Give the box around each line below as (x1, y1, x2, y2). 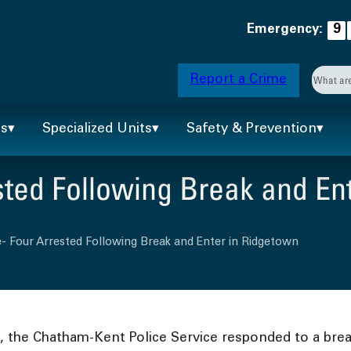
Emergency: (247, 23, 323, 37)
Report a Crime (190, 73, 287, 87)
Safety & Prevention (186, 123, 317, 137)
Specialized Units (42, 123, 153, 137)
